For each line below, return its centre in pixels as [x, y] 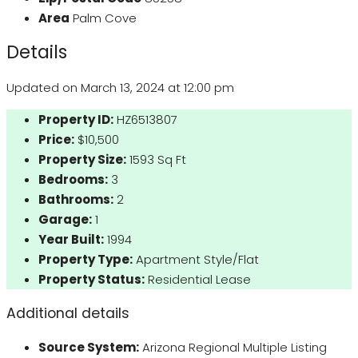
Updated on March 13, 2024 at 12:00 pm [120, 88]
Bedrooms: [73, 180]
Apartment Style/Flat [197, 260]
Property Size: [82, 160]
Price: [56, 140]
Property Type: [86, 260]
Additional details [68, 313]
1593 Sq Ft [158, 160]
